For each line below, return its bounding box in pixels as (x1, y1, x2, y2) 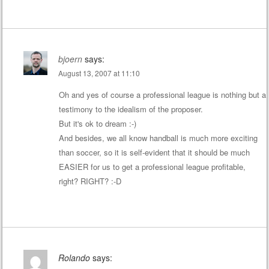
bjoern (58, 53, 82, 65)
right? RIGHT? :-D (58, 175, 121, 187)
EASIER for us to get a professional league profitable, (58, 161, 246, 173)
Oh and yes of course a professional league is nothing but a (58, 89, 266, 101)
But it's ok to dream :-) (58, 118, 136, 130)
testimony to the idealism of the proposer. (58, 103, 203, 115)
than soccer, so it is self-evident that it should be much (58, 147, 250, 159)
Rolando (58, 251, 90, 264)
